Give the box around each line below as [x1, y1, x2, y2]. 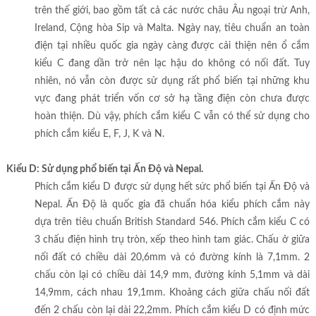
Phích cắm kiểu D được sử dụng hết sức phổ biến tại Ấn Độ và [34, 182, 310, 193]
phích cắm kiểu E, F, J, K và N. [34, 129, 164, 140]
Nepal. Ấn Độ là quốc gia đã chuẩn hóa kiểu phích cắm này [34, 200, 310, 210]
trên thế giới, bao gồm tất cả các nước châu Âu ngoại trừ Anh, [34, 6, 310, 16]
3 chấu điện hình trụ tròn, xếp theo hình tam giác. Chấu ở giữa [34, 235, 310, 245]
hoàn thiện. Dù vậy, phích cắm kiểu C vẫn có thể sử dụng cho [34, 111, 310, 122]
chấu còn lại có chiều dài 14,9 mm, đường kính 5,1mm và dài [34, 270, 310, 281]
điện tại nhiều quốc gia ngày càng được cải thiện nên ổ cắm [34, 41, 310, 51]
